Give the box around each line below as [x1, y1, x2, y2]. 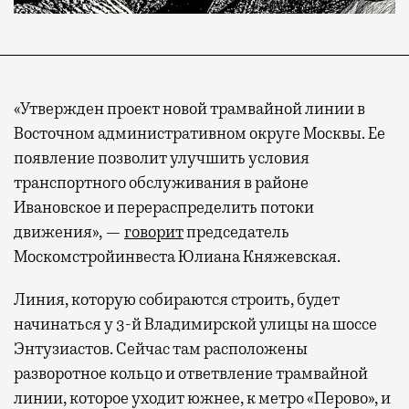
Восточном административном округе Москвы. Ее [14, 122, 385, 143]
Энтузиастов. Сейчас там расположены [14, 338, 308, 359]
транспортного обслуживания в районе [14, 172, 309, 193]
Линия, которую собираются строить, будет [14, 288, 340, 309]
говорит [124, 221, 184, 242]
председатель [184, 221, 289, 242]
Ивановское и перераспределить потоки [14, 196, 314, 217]
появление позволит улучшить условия [14, 147, 309, 168]
